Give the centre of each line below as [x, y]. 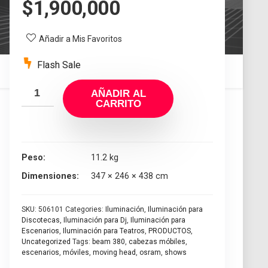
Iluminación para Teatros [104, 231]
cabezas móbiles [157, 242]
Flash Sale [58, 65]
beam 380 [109, 242]
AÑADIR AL [118, 94]
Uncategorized [46, 242]
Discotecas [41, 220]
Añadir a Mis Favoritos [80, 39]
